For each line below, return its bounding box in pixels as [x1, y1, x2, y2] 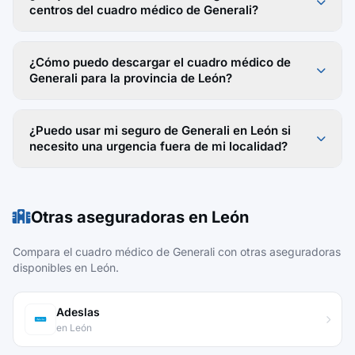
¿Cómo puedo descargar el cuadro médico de [29, 55, 291, 70]
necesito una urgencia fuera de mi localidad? [29, 139, 288, 154]
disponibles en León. [13, 261, 119, 274]
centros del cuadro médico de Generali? [29, 2, 258, 17]
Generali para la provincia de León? [29, 71, 232, 86]
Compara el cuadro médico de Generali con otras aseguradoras [13, 245, 341, 258]
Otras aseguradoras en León [31, 208, 249, 227]
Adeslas [56, 305, 100, 319]
